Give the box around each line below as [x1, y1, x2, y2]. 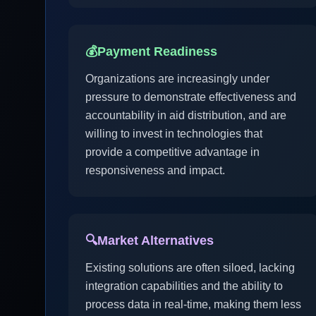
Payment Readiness [97, 44, 217, 59]
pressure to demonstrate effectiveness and [85, 91, 296, 103]
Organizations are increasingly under [85, 73, 269, 85]
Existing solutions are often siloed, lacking [85, 262, 295, 274]
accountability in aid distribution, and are [85, 109, 286, 121]
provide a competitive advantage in [85, 146, 260, 158]
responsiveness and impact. [85, 164, 225, 176]
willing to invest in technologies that [85, 128, 262, 140]
